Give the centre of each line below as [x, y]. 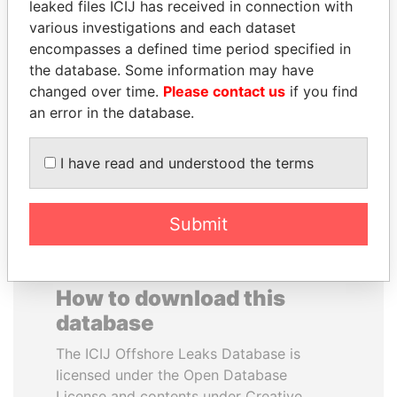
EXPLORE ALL [198, 163]
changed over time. [96, 91]
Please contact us [224, 91]
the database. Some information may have [171, 70]
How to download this [171, 298]
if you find [322, 91]
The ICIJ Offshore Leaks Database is [178, 354]
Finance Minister [291, 59]
